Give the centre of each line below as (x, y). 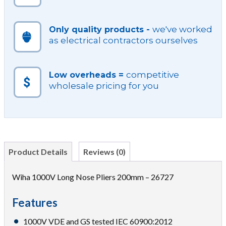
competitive (153, 75)
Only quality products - (101, 30)
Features (35, 203)
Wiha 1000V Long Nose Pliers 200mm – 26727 (93, 177)
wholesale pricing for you (104, 86)
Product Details (38, 152)
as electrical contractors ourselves (123, 40)
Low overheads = (88, 75)
